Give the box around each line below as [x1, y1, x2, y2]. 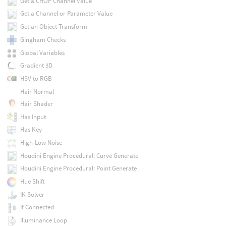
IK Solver [20, 190, 44, 199]
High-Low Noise [20, 138, 62, 147]
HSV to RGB [20, 74, 52, 83]
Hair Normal [20, 87, 54, 96]
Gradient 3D [20, 61, 52, 70]
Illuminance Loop [20, 216, 67, 225]
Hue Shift [20, 177, 45, 186]
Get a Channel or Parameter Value [20, 9, 112, 18]
